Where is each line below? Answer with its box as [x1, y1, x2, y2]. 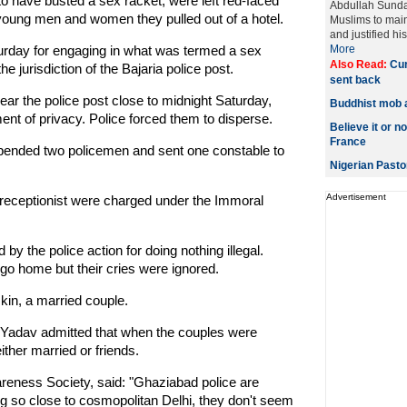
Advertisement [325, 192, 386, 202]
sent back [329, 74, 381, 86]
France [329, 135, 366, 148]
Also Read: [329, 58, 390, 71]
